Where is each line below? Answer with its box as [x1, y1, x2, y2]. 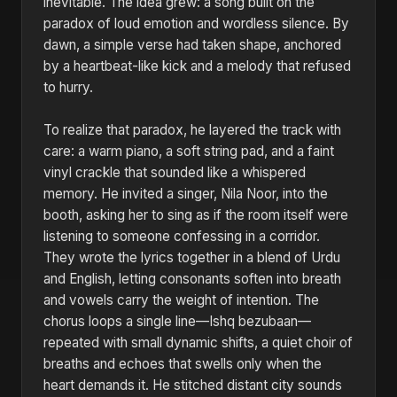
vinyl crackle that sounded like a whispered [43, 164, 306, 181]
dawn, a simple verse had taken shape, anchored [43, 36, 341, 53]
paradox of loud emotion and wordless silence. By [43, 15, 349, 32]
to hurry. [43, 79, 93, 96]
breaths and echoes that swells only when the [43, 355, 322, 372]
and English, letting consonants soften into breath [43, 270, 341, 287]
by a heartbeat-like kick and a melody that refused [43, 58, 351, 74]
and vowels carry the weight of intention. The [43, 292, 319, 308]
